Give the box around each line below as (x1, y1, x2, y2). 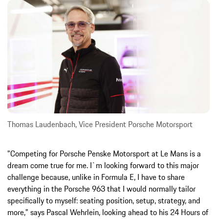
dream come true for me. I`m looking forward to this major (7, 159, 199, 171)
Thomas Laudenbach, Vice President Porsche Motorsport (7, 118, 193, 130)
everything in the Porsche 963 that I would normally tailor (7, 182, 196, 195)
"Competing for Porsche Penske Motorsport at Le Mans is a (7, 147, 201, 159)
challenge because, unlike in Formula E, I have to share (7, 171, 185, 183)
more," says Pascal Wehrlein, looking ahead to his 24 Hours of (7, 206, 208, 218)
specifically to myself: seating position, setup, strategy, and (7, 194, 200, 206)
